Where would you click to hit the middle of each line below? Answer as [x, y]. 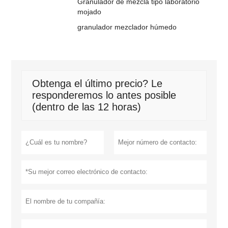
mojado [90, 12]
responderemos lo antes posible [104, 95]
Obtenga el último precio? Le [97, 84]
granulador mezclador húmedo [127, 27]
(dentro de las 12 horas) [87, 107]
